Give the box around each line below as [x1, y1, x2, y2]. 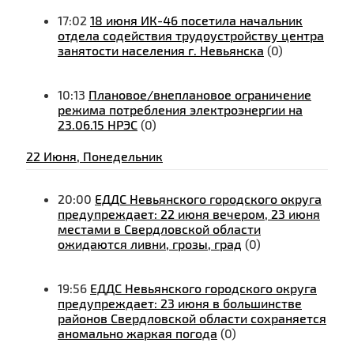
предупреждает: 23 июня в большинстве [58, 296, 302, 311]
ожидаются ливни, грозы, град [58, 236, 242, 252]
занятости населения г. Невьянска [58, 43, 264, 58]
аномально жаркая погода [58, 326, 217, 341]
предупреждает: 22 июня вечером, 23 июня [58, 206, 320, 222]
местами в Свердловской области [58, 221, 261, 237]
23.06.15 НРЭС [58, 117, 137, 133]
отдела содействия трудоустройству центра [58, 28, 324, 43]
